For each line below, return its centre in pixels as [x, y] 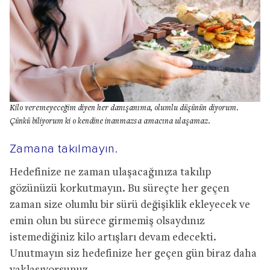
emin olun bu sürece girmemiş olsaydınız [107, 221]
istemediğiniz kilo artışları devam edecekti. [113, 237]
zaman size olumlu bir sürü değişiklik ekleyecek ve [130, 205]
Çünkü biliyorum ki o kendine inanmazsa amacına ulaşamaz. [110, 121]
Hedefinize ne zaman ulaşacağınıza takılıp [110, 172]
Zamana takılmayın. [64, 149]
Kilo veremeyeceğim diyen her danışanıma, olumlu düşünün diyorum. [124, 108]
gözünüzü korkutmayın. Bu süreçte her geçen [120, 189]
